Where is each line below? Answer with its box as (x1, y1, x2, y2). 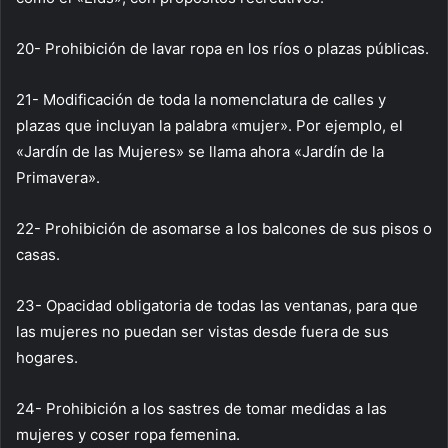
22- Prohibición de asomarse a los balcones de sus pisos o (16, 219, 432, 239)
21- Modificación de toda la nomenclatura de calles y (16, 90, 386, 110)
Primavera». (16, 168, 100, 188)
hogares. (16, 348, 78, 368)
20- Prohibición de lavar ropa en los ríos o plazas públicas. (16, 39, 429, 59)
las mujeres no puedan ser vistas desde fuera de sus (16, 322, 389, 342)
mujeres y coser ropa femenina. (16, 425, 240, 445)
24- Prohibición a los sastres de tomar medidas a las (16, 399, 387, 419)
